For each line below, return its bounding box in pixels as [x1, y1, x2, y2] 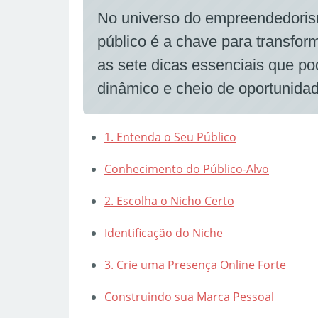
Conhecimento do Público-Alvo [104, 161, 269, 177]
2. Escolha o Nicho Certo [104, 193, 234, 209]
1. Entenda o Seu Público [104, 129, 236, 145]
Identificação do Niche [104, 225, 223, 241]
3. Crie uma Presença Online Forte [104, 257, 286, 273]
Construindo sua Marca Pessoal [104, 289, 274, 305]
